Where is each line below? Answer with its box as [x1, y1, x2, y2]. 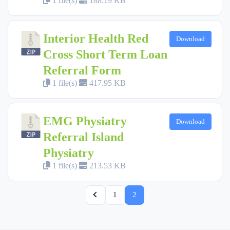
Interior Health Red [43, 31, 148, 45]
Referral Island [43, 130, 124, 144]
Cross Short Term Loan [43, 47, 167, 61]
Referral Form [43, 63, 121, 77]
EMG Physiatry [43, 114, 127, 128]
